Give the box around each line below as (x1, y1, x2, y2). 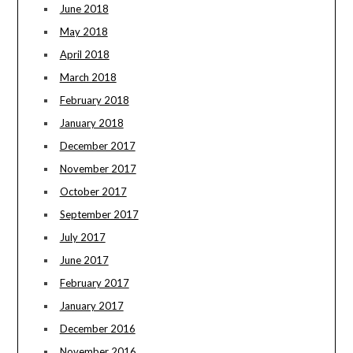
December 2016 (59, 322, 136, 336)
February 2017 (59, 277, 129, 290)
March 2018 (59, 71, 117, 84)
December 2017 (59, 139, 136, 153)
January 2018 (59, 117, 124, 130)
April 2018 (59, 48, 110, 61)
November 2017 (59, 162, 136, 176)
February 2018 (59, 94, 129, 107)
